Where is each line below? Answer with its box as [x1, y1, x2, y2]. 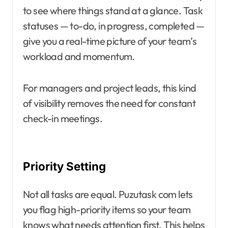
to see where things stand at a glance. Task [23, 4, 203, 17]
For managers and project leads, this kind [23, 81, 196, 95]
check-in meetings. [23, 112, 103, 125]
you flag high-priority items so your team [23, 203, 191, 216]
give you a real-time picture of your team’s [23, 35, 197, 48]
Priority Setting [23, 159, 106, 174]
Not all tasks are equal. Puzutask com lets [23, 188, 193, 201]
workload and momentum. [23, 50, 135, 63]
